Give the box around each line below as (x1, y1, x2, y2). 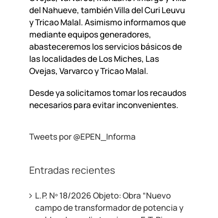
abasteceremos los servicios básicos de (29, 41, 182, 53)
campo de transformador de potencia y (35, 201, 183, 213)
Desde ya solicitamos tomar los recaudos (29, 87, 186, 99)
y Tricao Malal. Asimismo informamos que (29, 17, 186, 28)
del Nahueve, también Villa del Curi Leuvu (29, 4, 185, 16)
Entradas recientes (29, 163, 115, 177)
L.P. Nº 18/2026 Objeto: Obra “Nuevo (35, 189, 171, 201)
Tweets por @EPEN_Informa (29, 131, 136, 143)
